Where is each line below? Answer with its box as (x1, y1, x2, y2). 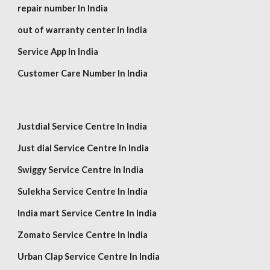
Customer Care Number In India (17, 68, 148, 78)
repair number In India (17, 3, 108, 13)
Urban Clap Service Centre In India (17, 251, 160, 262)
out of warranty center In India (17, 25, 148, 35)
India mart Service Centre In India (17, 208, 157, 218)
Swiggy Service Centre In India (17, 165, 144, 175)
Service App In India (17, 46, 99, 57)
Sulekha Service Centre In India (17, 186, 148, 196)
